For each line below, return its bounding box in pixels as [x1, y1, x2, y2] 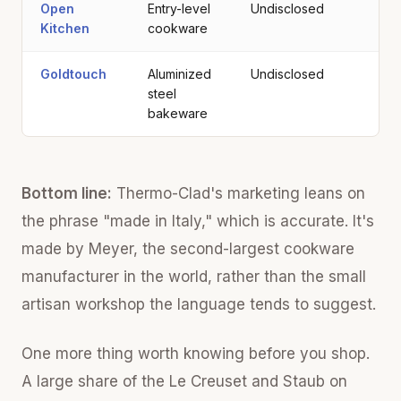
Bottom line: [21, 183, 112, 202]
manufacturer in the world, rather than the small [21, 267, 366, 286]
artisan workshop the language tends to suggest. [21, 294, 376, 313]
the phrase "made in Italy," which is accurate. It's [21, 211, 374, 230]
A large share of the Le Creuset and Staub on [21, 371, 347, 390]
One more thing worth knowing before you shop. [21, 344, 370, 363]
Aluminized [148, 65, 211, 81]
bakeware [148, 105, 208, 121]
